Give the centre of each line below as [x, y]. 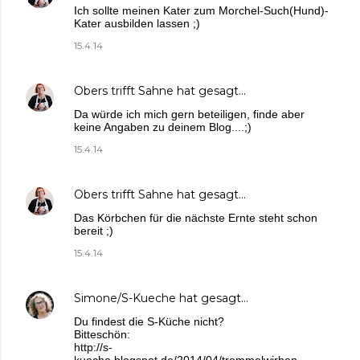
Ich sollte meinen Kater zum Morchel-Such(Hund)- [201, 11]
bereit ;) [94, 231]
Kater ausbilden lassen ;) [137, 24]
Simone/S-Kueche [125, 299]
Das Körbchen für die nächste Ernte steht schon [196, 218]
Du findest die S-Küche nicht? [149, 322]
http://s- [93, 348]
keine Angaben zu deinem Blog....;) [163, 127]
